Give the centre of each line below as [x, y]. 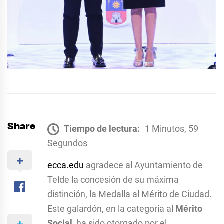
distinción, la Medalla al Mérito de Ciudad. [130, 194]
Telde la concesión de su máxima [113, 179]
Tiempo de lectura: [102, 128]
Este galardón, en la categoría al [111, 208]
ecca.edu [66, 165]
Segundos [67, 143]
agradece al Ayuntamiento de [143, 165]
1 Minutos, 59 [172, 128]
